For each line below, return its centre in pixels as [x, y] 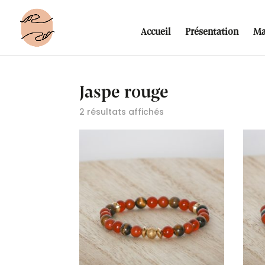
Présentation [212, 31]
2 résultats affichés [122, 112]
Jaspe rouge [124, 91]
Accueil [156, 31]
